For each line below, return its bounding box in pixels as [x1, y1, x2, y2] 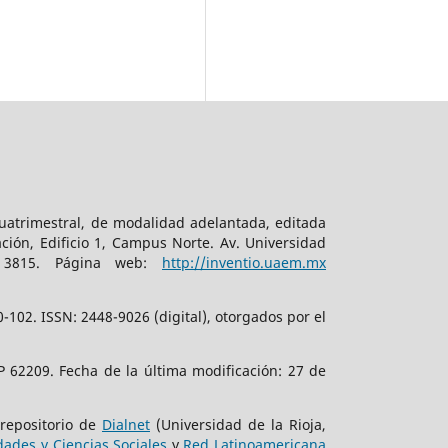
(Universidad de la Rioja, [150, 415, 326, 435]
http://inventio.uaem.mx [162, 253, 326, 273]
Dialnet [102, 415, 150, 435]
